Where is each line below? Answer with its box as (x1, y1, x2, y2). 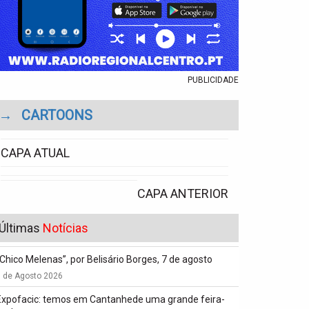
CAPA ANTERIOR (137, 186, 228, 201)
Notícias (43, 220, 88, 235)
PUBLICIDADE (188, 74, 239, 85)
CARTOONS (21, 106, 92, 123)
